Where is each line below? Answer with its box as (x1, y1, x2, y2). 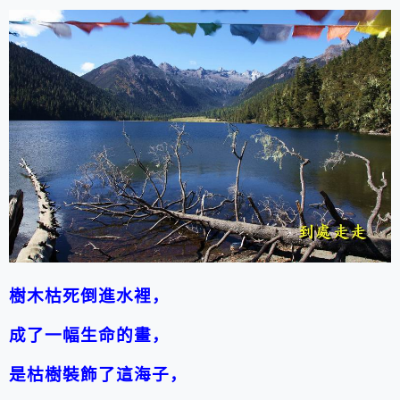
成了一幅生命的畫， (9, 326, 171, 346)
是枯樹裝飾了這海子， (9, 365, 188, 385)
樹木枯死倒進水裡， (9, 287, 171, 306)
